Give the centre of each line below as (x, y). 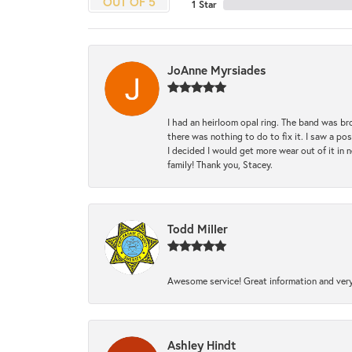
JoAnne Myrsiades (216, 70)
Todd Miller (198, 229)
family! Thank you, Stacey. (220, 165)
